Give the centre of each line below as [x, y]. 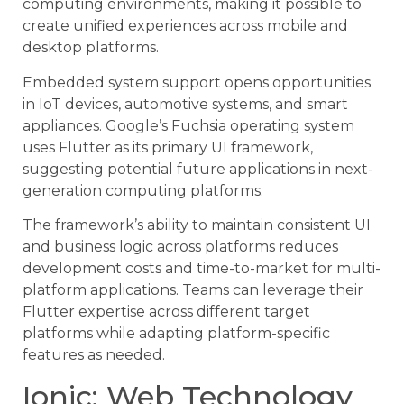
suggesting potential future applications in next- [198, 169]
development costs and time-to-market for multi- [202, 269]
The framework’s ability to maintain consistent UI [197, 225]
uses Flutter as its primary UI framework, [168, 147]
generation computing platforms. [143, 190]
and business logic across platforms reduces [180, 247]
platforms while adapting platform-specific [176, 334]
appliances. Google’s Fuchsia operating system [188, 125]
